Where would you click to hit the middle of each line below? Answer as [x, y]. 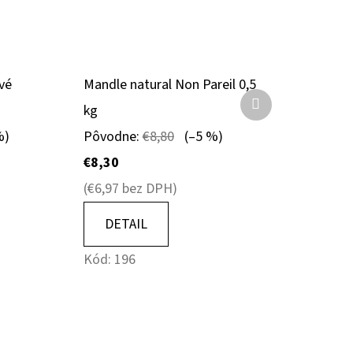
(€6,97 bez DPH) [130, 188]
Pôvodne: [113, 136]
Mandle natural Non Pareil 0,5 [169, 84]
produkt [283, 127]
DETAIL [126, 224]
